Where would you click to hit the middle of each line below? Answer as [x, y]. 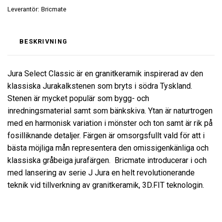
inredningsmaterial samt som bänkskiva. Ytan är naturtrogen [110, 111]
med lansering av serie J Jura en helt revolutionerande [101, 172]
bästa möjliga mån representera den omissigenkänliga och [108, 148]
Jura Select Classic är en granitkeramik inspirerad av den [105, 73]
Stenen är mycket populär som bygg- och [78, 98]
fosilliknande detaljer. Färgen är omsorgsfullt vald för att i [106, 135]
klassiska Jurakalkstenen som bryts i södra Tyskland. [100, 86]
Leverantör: [23, 9]
